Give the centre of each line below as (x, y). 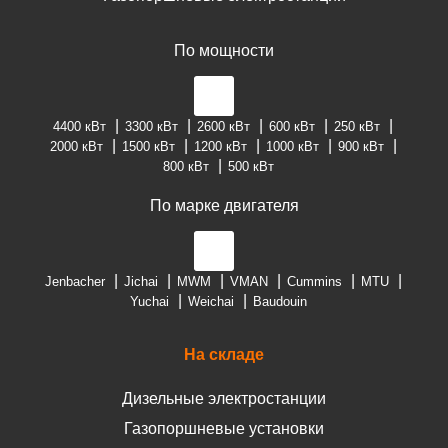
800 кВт (186, 167)
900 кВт (360, 147)
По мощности (224, 51)
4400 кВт (79, 127)
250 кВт (357, 127)
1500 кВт (148, 147)
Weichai (211, 302)
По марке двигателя (224, 206)
